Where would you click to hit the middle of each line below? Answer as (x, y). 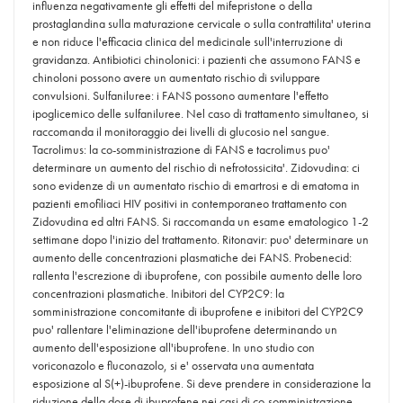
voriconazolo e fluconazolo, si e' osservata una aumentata (173, 365)
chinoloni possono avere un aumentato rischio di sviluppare (176, 77)
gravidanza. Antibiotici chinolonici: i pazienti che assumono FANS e (197, 59)
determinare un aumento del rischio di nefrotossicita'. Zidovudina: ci (196, 167)
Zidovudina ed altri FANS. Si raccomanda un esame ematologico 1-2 (201, 221)
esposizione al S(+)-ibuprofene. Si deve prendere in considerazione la (201, 383)
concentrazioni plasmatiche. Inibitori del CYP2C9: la (158, 293)
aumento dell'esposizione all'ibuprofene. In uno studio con (174, 347)
